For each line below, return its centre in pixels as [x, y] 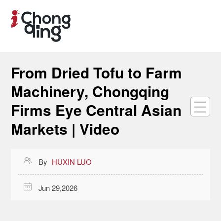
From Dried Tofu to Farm [97, 72]
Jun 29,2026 [58, 187]
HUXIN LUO [72, 162]
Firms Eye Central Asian [96, 110]
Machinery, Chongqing [90, 91]
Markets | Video [65, 128]
